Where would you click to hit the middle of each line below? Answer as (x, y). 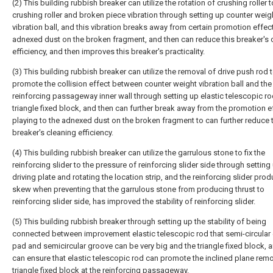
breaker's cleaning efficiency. (63, 133)
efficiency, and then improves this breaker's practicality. (108, 51)
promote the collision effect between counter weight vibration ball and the (142, 84)
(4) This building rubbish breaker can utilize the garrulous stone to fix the (139, 153)
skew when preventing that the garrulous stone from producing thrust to (138, 189)
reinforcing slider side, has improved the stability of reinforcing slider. (134, 201)
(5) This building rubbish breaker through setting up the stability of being (139, 222)
